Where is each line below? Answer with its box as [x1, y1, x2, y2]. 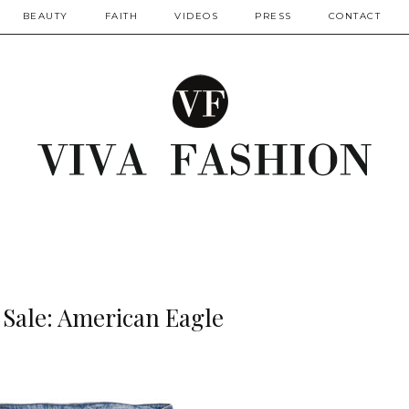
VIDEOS [174, 10, 218, 22]
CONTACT [328, 10, 381, 22]
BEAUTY [22, 10, 68, 22]
